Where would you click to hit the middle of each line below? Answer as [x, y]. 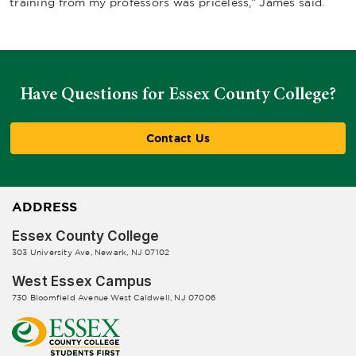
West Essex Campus [82, 281]
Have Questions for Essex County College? [178, 94]
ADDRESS [44, 207]
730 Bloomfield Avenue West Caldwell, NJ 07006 [114, 298]
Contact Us [178, 138]
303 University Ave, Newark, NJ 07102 [91, 252]
